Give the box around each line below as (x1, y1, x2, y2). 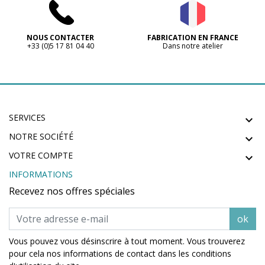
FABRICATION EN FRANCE (147, 32, 238, 43)
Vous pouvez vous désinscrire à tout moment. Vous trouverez (9, 235, 245, 247)
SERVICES (9, 111, 46, 123)
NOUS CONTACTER (27, 32, 94, 43)
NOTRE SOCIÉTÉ (9, 130, 73, 142)
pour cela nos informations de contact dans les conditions (9, 247, 231, 259)
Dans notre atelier (163, 40, 223, 51)
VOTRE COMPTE (9, 149, 73, 161)
